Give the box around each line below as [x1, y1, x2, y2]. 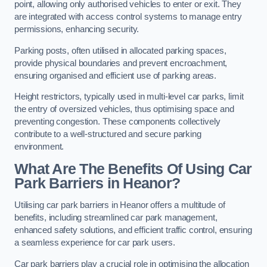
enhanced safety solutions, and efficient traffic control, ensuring [14, 225, 252, 235]
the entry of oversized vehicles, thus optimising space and [14, 104, 234, 114]
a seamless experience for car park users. [14, 238, 176, 248]
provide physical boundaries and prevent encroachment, [14, 58, 228, 68]
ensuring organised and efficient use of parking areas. [14, 70, 217, 80]
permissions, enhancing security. [14, 24, 139, 35]
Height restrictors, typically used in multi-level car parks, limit [14, 92, 244, 102]
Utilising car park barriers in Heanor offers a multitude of [14, 200, 225, 210]
